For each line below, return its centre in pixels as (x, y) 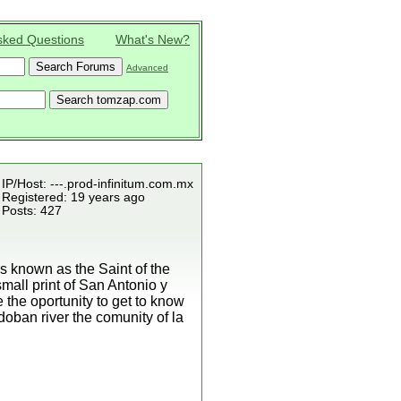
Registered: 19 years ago (73, 197)
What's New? (153, 40)
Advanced (147, 68)
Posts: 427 (32, 211)
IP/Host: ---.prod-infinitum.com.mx (98, 184)
